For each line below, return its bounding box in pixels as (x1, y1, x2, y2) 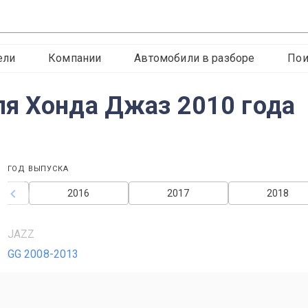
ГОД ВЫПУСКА (7, 164, 69, 173)
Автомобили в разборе (134, 52, 255, 65)
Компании (48, 52, 102, 65)
